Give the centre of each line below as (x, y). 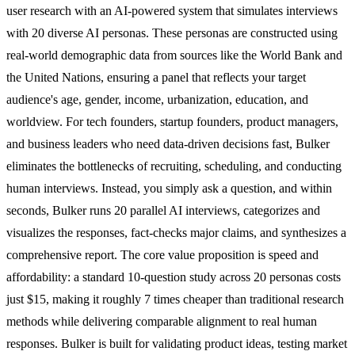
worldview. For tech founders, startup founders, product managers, (172, 121)
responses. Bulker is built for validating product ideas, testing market (177, 343)
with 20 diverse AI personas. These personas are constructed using (172, 32)
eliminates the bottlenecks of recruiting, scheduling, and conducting (174, 166)
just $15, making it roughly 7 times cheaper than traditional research (175, 299)
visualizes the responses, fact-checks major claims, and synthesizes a (176, 232)
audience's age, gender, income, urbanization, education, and (157, 99)
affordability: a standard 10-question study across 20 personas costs (174, 277)
